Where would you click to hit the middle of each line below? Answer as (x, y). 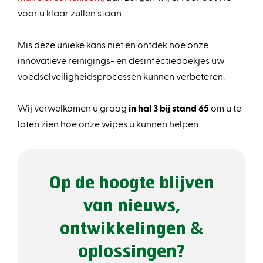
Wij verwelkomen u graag (73, 107)
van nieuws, (131, 207)
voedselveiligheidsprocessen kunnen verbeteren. (121, 76)
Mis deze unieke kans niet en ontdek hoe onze (113, 44)
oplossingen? (131, 252)
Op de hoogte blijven (131, 184)
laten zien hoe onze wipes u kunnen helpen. (109, 123)
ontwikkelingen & (131, 230)
